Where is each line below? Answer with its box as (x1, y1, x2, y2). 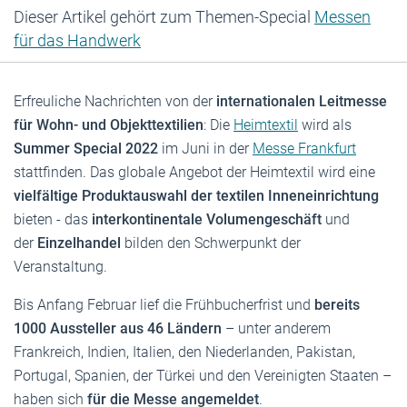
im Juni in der (162, 139, 253, 157)
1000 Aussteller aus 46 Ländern (14, 319, 225, 337)
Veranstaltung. (14, 257, 107, 275)
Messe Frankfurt (253, 139, 356, 157)
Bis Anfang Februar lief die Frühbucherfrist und (14, 295, 314, 313)
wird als (298, 115, 352, 134)
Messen (314, 6, 371, 26)
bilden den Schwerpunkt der (124, 233, 301, 252)
